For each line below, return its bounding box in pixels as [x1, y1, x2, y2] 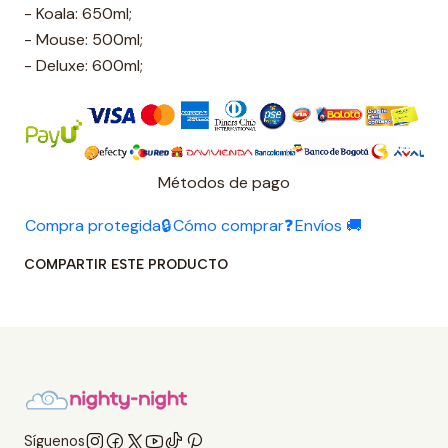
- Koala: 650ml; [24, 3, 132, 24]
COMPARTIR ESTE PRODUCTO [24, 255, 228, 272]
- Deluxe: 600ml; [24, 55, 143, 76]
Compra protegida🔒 [25, 214, 171, 236]
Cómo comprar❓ [173, 214, 293, 236]
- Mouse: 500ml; [24, 29, 143, 50]
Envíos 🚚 [295, 214, 362, 236]
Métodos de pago [158, 171, 290, 193]
